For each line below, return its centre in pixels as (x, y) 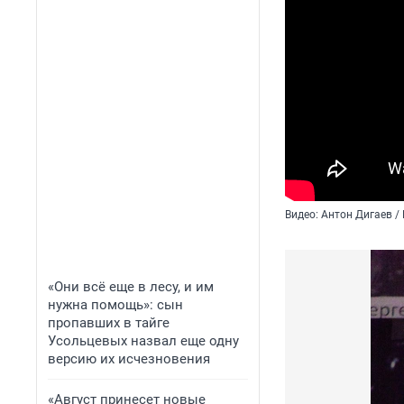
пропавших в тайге (109, 323)
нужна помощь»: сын (115, 305)
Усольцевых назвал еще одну (143, 341)
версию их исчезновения (129, 359)
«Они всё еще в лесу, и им (131, 287)
